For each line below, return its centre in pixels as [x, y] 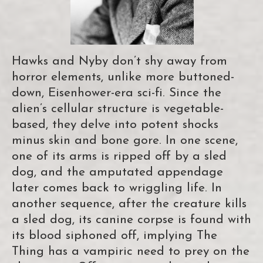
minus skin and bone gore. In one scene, [125, 141]
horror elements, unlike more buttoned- [123, 77]
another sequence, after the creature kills [129, 204]
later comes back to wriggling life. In [117, 188]
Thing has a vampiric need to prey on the [131, 252]
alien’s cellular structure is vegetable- [118, 109]
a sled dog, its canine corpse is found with [131, 220]
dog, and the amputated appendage [117, 173]
